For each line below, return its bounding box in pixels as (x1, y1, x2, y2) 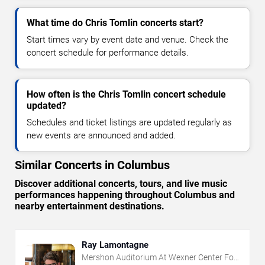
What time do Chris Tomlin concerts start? (27, 17, 203, 28)
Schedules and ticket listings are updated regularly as (27, 117, 232, 128)
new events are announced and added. (27, 130, 176, 141)
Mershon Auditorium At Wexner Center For (82, 252, 237, 262)
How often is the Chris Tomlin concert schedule (27, 88, 226, 100)
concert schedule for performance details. (27, 47, 189, 58)
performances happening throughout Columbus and (15, 189, 235, 201)
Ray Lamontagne (82, 239, 148, 250)
